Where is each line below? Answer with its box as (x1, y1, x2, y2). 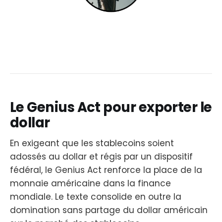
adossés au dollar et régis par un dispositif (10, 151, 193, 163)
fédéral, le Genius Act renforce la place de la (10, 164, 202, 176)
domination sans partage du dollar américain (10, 204, 208, 217)
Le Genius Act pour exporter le (10, 97, 212, 117)
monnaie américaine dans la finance (10, 177, 171, 190)
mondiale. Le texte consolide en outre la (10, 191, 181, 203)
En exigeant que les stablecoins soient (10, 137, 174, 150)
